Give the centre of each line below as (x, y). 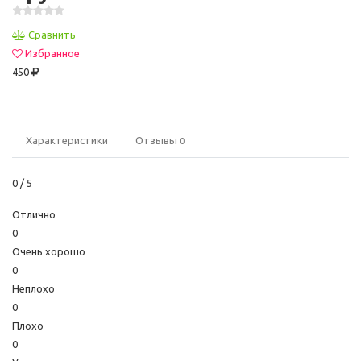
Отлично (34, 214)
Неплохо (33, 288)
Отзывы (158, 140)
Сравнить (52, 35)
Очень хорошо (49, 251)
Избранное (52, 53)
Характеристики (67, 140)
